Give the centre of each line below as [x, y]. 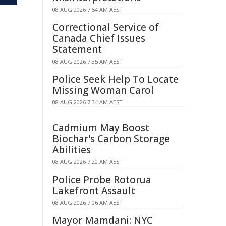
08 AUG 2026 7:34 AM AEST [88, 102]
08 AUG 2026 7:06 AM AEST [88, 203]
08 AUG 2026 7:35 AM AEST [88, 61]
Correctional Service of [106, 27]
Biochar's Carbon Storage [111, 139]
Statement [77, 49]
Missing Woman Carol [103, 90]
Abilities [72, 150]
